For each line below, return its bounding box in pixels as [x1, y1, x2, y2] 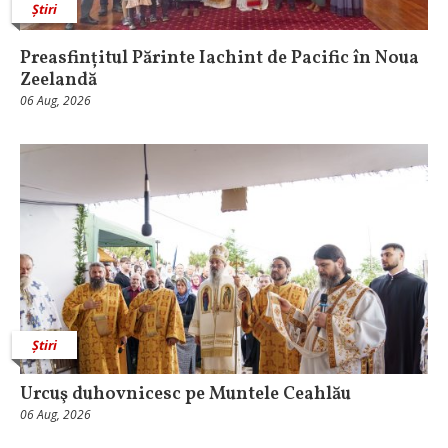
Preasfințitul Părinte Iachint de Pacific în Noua [20, 46, 419, 72]
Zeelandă [20, 68, 97, 94]
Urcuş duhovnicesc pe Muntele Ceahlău [20, 381, 351, 407]
